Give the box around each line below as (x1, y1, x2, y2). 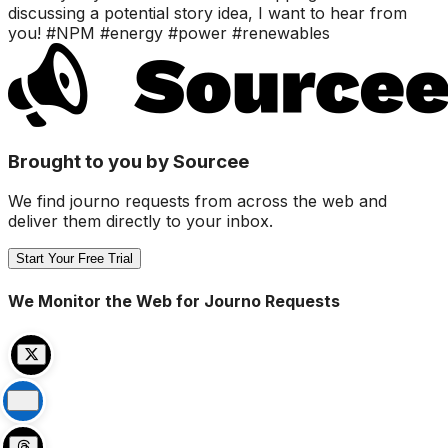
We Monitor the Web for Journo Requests (8, 290, 340, 311)
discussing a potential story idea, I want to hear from (8, 2, 407, 23)
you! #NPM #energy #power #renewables (8, 22, 330, 43)
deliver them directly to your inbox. (8, 211, 273, 232)
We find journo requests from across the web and (8, 191, 387, 212)
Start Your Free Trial (16, 251, 133, 267)
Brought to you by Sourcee (8, 149, 249, 173)
